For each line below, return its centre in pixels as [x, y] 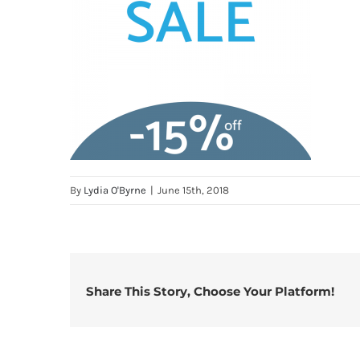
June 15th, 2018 [193, 190]
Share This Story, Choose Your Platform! [210, 291]
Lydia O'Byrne [115, 190]
